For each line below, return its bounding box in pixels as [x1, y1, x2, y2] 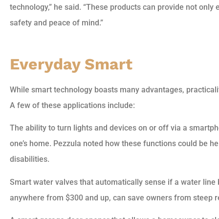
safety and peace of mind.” [10, 18, 103, 28]
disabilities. [10, 154, 49, 164]
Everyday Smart [10, 55, 132, 74]
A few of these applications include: [10, 101, 135, 110]
